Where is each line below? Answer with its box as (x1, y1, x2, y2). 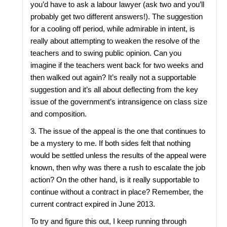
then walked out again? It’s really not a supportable (30, 73, 197, 82)
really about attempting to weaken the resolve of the (30, 36, 200, 45)
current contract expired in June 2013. (30, 200, 156, 208)
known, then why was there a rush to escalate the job (30, 163, 206, 172)
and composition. (30, 109, 87, 118)
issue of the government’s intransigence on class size (30, 97, 208, 106)
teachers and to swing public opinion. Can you (30, 49, 182, 57)
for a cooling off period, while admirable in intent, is (30, 24, 196, 33)
